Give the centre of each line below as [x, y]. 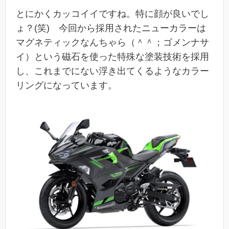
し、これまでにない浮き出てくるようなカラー [112, 71]
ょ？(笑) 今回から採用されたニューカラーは [111, 28]
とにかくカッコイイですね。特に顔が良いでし [112, 14]
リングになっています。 [66, 85]
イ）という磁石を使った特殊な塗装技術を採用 [112, 56]
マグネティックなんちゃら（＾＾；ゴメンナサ [112, 42]
